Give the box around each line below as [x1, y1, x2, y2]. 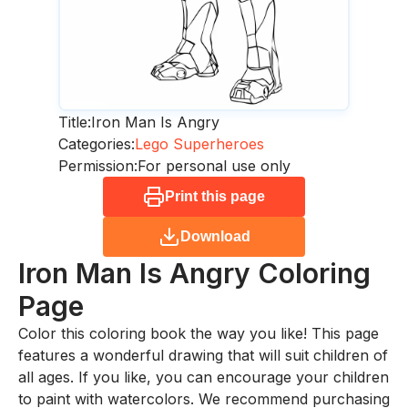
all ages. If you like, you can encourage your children [18, 368, 389, 387]
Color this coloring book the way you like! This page [18, 324, 379, 343]
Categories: [58, 135, 135, 154]
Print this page [165, 189, 265, 205]
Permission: [58, 157, 138, 176]
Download [179, 229, 250, 245]
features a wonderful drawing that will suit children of [18, 346, 388, 365]
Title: [58, 113, 91, 132]
